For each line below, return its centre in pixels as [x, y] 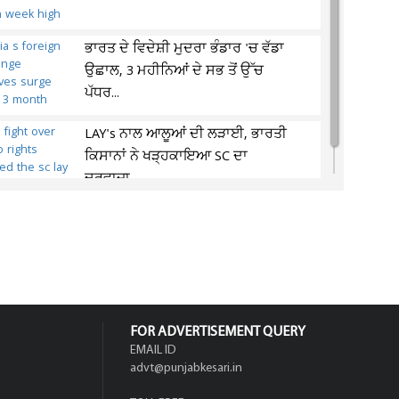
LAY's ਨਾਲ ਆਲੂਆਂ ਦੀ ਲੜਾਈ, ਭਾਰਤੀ [186, 134]
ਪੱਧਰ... [102, 94]
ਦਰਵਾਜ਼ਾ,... [114, 179]
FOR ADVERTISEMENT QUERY [218, 332]
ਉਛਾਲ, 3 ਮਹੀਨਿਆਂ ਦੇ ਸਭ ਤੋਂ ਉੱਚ [175, 71]
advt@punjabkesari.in [186, 368]
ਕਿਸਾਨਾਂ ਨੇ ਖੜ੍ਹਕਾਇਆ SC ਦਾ [167, 157]
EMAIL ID [153, 350]
